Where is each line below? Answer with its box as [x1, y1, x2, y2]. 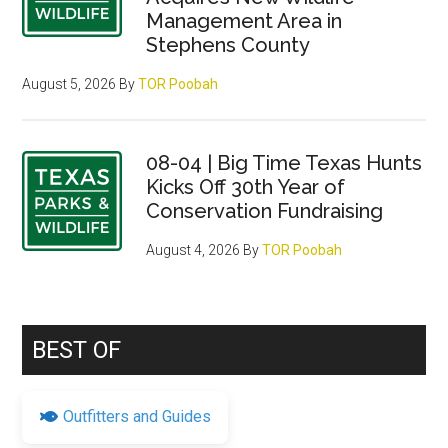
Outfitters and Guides [63, 407, 212, 427]
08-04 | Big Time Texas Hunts [146, 150, 423, 175]
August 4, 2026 [146, 241, 241, 258]
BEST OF [32, 335, 122, 364]
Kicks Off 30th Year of [146, 174, 346, 199]
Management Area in [146, 8, 343, 33]
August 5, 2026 [22, 75, 117, 92]
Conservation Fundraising [146, 198, 384, 223]
